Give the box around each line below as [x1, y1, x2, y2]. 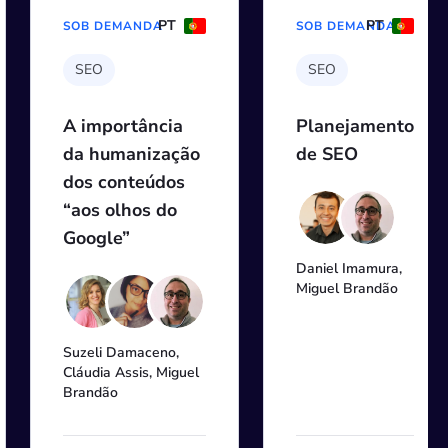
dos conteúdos [62, 169, 185, 194]
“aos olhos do [62, 197, 177, 222]
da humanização [62, 141, 200, 166]
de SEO [295, 141, 358, 166]
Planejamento [295, 113, 414, 138]
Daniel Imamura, [295, 258, 402, 278]
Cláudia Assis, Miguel [62, 362, 199, 382]
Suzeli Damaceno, [62, 342, 179, 362]
